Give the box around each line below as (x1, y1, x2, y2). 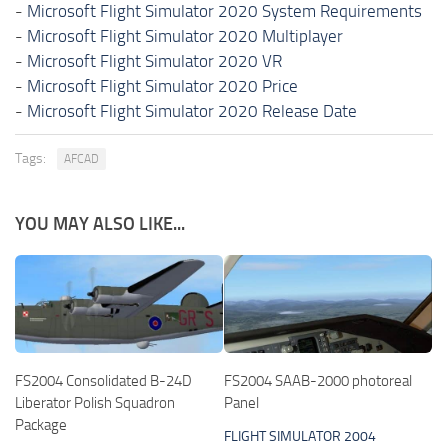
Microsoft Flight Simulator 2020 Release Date (27, 100, 357, 121)
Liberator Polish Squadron (15, 393, 175, 412)
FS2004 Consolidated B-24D (15, 371, 192, 390)
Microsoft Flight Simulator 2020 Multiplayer (27, 25, 343, 46)
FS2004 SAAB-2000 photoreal (224, 371, 412, 390)
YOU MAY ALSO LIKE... (15, 212, 185, 235)
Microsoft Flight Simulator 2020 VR (27, 50, 282, 71)
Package (15, 415, 67, 434)
